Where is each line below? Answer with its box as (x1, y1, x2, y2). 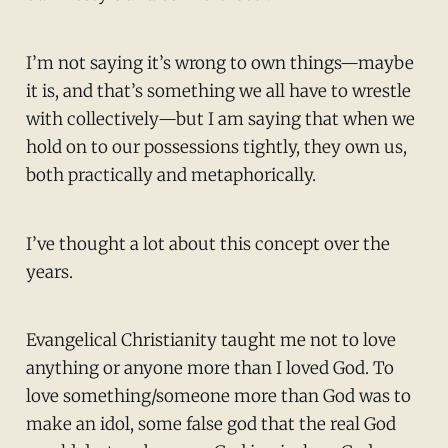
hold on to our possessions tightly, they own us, (25, 135, 407, 158)
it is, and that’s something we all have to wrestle (25, 79, 411, 102)
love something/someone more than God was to (25, 385, 411, 408)
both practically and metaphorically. (25, 163, 316, 186)
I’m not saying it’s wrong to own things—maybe (25, 51, 414, 74)
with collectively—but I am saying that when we (25, 107, 415, 130)
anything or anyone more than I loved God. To (25, 357, 394, 380)
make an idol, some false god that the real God (25, 413, 396, 436)
